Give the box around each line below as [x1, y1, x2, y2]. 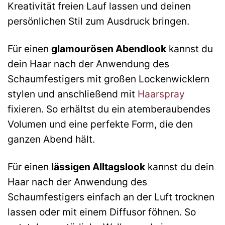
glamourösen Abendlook [51, 42, 166, 55]
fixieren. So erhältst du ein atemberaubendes [8, 102, 210, 115]
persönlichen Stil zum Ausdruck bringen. [8, 15, 189, 27]
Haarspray [138, 87, 185, 100]
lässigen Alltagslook [51, 160, 145, 173]
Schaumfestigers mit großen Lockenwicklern [8, 72, 209, 85]
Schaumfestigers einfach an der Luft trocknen [8, 190, 214, 203]
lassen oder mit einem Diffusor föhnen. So [8, 205, 196, 218]
